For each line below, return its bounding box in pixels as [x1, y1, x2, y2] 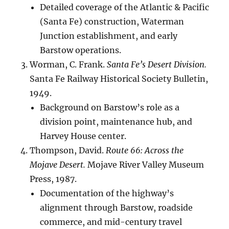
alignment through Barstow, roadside [40, 202, 193, 213]
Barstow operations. [40, 45, 122, 56]
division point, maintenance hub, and [40, 117, 193, 127]
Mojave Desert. [30, 159, 86, 170]
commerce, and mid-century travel [40, 217, 182, 227]
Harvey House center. [40, 131, 127, 142]
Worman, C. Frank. [30, 59, 107, 70]
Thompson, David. [30, 145, 106, 156]
